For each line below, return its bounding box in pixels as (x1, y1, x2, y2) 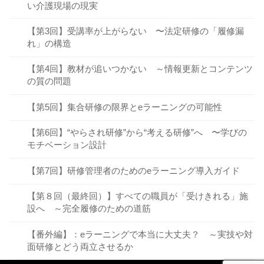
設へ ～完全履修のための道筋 (27, 203, 151, 214)
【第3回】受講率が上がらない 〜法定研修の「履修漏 (27, 26, 244, 37)
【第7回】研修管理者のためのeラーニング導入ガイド (27, 165, 240, 176)
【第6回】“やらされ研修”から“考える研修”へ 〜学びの (27, 127, 247, 138)
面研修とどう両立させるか (27, 241, 133, 252)
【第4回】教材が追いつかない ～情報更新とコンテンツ (27, 64, 253, 74)
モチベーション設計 (27, 140, 107, 150)
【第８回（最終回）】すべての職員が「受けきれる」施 (27, 191, 248, 202)
